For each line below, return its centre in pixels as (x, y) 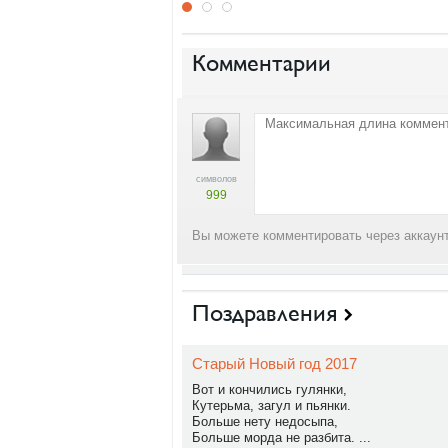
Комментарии (261, 63)
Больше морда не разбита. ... (281, 437)
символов (216, 179)
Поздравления (264, 313)
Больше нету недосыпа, (265, 421)
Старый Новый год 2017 (274, 363)
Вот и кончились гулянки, (269, 389)
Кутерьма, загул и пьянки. (271, 405)
